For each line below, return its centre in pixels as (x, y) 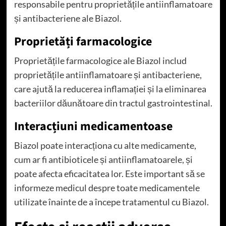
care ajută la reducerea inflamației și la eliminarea (110, 89)
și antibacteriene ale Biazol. (68, 18)
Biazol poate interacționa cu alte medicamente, (105, 145)
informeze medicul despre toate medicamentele (107, 187)
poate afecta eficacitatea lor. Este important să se (109, 173)
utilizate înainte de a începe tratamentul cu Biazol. (111, 202)
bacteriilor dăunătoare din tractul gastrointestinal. (113, 103)
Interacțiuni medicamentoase (93, 126)
